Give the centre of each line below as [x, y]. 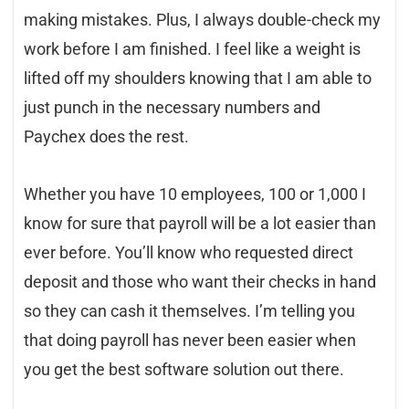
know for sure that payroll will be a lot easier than [200, 223]
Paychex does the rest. [106, 136]
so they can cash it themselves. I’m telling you [189, 310]
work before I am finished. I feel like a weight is [192, 48]
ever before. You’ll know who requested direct [189, 252]
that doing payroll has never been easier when [190, 340]
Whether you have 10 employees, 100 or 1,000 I [195, 194]
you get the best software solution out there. [184, 369]
